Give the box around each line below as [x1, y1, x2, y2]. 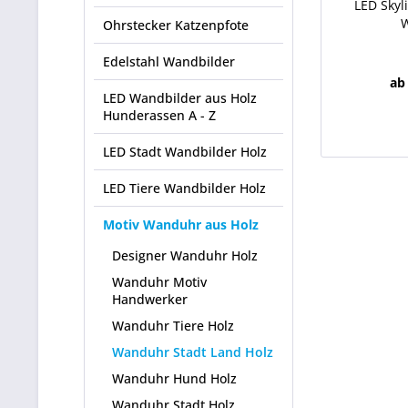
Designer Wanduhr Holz [112, 247, 258, 264]
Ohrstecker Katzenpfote [103, 16, 249, 34]
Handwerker [112, 291, 188, 308]
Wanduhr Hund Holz [112, 370, 237, 387]
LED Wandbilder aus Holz [103, 89, 257, 107]
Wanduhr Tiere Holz [112, 317, 234, 334]
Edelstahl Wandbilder [103, 53, 235, 70]
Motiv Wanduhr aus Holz [103, 216, 259, 233]
